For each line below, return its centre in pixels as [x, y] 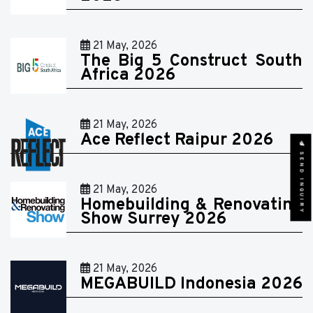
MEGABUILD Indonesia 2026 [191, 284]
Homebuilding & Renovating [191, 205]
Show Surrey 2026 [153, 219]
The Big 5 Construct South [191, 61]
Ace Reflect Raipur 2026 [177, 140]
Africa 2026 [128, 75]
